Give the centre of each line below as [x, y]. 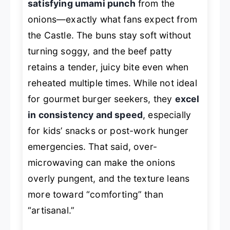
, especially [167, 115]
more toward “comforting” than [95, 195]
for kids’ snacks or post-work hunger [108, 131]
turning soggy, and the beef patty [100, 51]
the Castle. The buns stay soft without [110, 35]
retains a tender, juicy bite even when [108, 67]
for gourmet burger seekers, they [101, 99]
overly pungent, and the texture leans [109, 179]
